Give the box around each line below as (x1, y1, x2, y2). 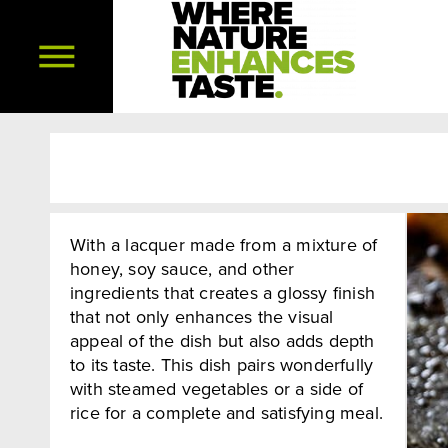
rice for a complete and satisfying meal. (70, 400, 383, 425)
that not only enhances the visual (70, 304, 334, 329)
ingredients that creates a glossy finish (70, 280, 376, 305)
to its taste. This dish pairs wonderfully (70, 352, 374, 377)
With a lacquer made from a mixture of (70, 232, 378, 257)
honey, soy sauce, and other (70, 256, 295, 281)
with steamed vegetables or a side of (70, 376, 364, 401)
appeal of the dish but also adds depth (70, 328, 375, 353)
